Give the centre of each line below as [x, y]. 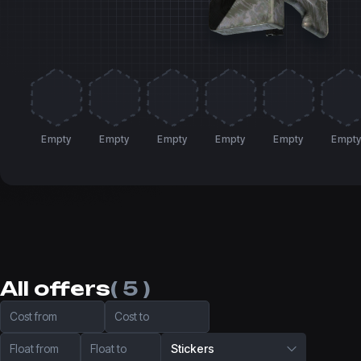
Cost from [33, 317]
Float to [108, 349]
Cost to [132, 317]
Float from [34, 349]
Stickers [193, 349]
